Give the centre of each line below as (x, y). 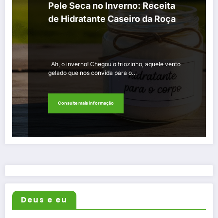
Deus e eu (44, 200)
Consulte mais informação (86, 103)
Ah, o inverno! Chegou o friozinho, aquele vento (114, 64)
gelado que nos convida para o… (92, 73)
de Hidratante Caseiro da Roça (112, 18)
